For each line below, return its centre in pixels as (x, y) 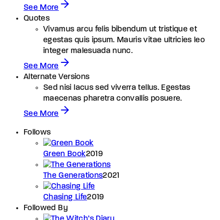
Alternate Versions (57, 77)
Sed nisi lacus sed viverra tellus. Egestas (117, 88)
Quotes (37, 18)
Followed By (46, 208)
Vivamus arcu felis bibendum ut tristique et (120, 29)
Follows (37, 132)
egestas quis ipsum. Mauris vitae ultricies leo (124, 40)
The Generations (73, 176)
